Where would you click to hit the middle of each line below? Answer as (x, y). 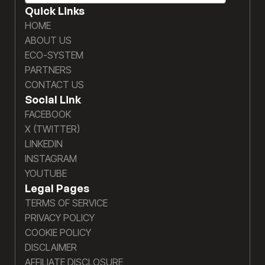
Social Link (53, 99)
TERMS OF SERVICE (66, 203)
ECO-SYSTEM (54, 55)
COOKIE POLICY (58, 232)
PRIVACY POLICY (60, 218)
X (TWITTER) (52, 129)
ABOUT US (48, 40)
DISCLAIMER (51, 247)
